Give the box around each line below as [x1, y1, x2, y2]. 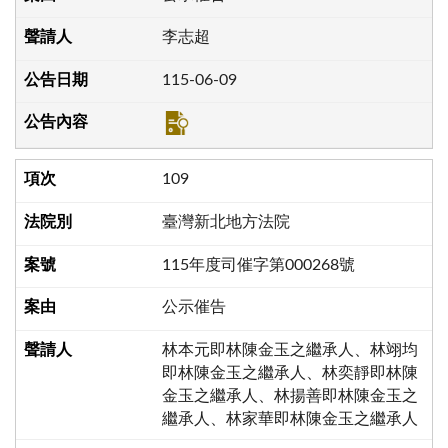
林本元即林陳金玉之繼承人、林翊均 [161, 341, 418, 358]
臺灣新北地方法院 [161, 214, 290, 231]
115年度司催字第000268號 [161, 256, 355, 273]
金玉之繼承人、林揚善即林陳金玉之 [161, 387, 418, 404]
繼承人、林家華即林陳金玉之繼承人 [161, 410, 418, 427]
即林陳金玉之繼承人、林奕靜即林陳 [161, 364, 418, 381]
